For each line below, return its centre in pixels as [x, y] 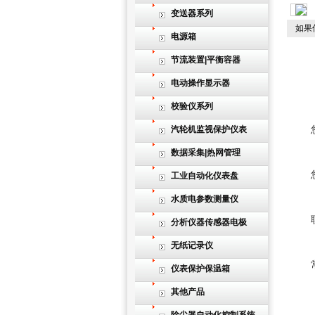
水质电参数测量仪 [205, 199]
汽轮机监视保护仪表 [209, 129]
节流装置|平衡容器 [206, 60]
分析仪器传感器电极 [209, 222]
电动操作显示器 [200, 83]
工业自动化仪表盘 [205, 176]
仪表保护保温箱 [200, 269]
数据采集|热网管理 [206, 153]
